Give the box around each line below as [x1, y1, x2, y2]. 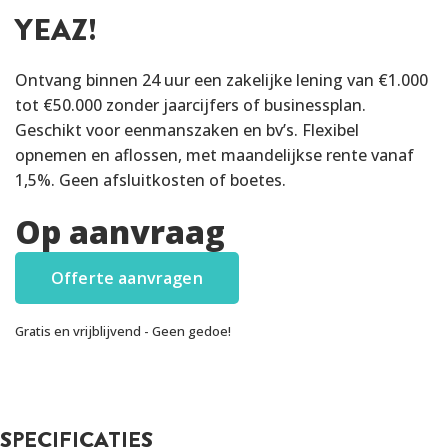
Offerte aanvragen [51, 267, 203, 289]
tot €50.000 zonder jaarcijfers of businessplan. [15, 94, 366, 116]
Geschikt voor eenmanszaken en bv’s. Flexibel [15, 119, 359, 141]
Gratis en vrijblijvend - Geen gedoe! [15, 322, 231, 340]
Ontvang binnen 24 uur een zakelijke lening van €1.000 [15, 69, 428, 91]
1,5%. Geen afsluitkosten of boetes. [15, 169, 286, 191]
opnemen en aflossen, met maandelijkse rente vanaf [15, 144, 414, 166]
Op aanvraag [15, 210, 225, 253]
